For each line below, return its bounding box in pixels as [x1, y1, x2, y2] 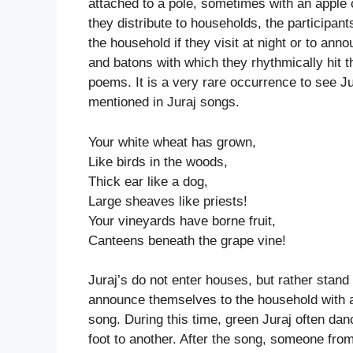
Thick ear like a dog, [88, 173, 208, 189]
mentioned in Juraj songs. [88, 95, 240, 110]
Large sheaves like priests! [88, 193, 247, 209]
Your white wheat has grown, [88, 134, 256, 150]
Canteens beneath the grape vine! [88, 232, 286, 248]
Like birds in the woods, [88, 154, 228, 169]
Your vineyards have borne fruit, [88, 213, 276, 229]
